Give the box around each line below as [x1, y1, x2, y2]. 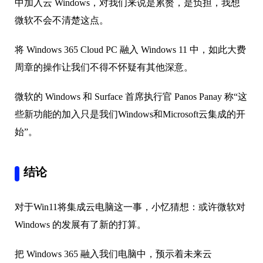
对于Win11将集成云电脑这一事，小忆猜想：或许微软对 [15, 202, 245, 213]
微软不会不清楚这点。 [15, 15, 109, 26]
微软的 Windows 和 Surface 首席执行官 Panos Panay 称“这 [15, 92, 247, 102]
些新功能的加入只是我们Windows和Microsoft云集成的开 [15, 109, 245, 120]
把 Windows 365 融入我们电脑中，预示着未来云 [15, 249, 212, 259]
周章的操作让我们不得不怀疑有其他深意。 [15, 62, 193, 73]
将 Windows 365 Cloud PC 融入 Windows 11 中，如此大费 [15, 45, 246, 55]
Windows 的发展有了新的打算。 [15, 220, 146, 230]
